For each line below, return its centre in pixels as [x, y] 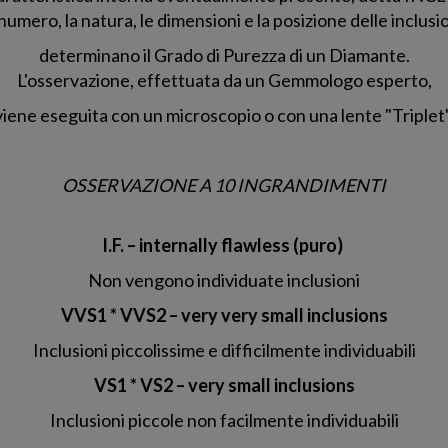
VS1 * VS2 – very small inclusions [224, 385]
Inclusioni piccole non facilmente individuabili [224, 420]
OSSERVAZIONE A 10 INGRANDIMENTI [224, 185]
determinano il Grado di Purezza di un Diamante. [224, 55]
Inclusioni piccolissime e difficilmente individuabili [224, 350]
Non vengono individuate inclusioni [224, 280]
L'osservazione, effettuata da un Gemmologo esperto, [224, 80]
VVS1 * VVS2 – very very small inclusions [224, 315]
